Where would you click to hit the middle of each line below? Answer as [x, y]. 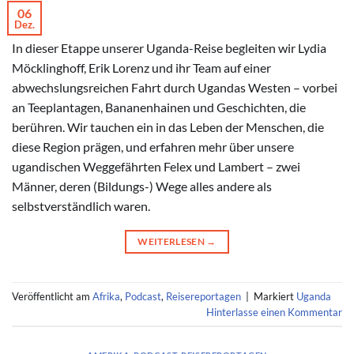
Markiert [275, 296]
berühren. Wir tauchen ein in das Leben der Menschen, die [168, 127]
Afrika [106, 296]
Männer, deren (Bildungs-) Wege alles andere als [142, 186]
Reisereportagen [203, 296]
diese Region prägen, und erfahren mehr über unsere [153, 147]
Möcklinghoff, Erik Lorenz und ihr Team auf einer [141, 68]
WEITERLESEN [172, 242]
